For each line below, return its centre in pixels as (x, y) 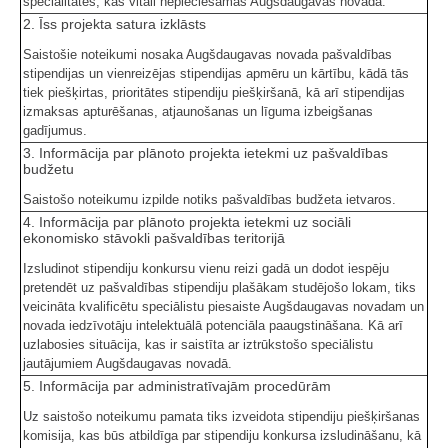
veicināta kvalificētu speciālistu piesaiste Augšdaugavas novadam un (223, 307)
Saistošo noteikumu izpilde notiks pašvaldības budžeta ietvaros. (209, 200)
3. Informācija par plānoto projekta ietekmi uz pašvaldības (205, 153)
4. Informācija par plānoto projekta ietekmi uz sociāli (187, 222)
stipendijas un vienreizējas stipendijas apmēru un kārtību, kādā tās (216, 74)
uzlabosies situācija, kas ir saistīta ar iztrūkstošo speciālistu (198, 345)
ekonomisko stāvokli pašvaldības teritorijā (154, 238)
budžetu (48, 169)
